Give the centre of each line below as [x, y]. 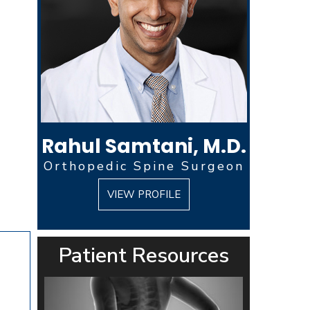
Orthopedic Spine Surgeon [144, 166]
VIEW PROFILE [144, 194]
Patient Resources [144, 256]
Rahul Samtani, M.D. [144, 146]
